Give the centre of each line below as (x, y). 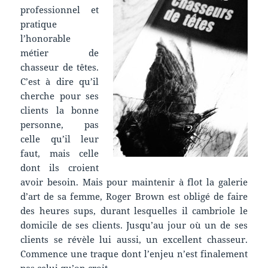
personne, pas (60, 124)
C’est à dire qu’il (60, 81)
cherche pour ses (60, 95)
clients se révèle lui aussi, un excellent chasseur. (134, 239)
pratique (39, 24)
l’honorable (46, 38)
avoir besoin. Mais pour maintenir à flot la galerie (134, 182)
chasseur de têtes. (60, 67)
